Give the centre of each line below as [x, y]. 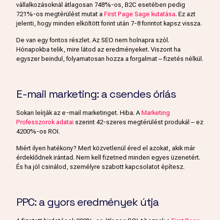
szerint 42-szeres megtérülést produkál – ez [138, 122]
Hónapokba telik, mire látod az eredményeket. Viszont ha [98, 50]
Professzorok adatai [45, 122]
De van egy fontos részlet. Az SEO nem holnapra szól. [93, 40]
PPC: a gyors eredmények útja [87, 202]
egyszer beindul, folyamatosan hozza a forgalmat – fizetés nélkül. [110, 59]
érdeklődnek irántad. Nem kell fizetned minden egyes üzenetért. [108, 158]
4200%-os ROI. [38, 132]
